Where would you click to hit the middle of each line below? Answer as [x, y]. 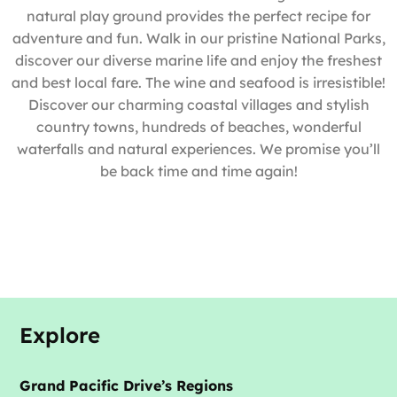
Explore [60, 335]
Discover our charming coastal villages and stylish [198, 104]
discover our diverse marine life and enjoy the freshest [198, 60]
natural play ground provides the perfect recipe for [198, 16]
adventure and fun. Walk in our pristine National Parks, [198, 38]
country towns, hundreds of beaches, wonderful [198, 126]
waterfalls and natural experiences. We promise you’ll [198, 148]
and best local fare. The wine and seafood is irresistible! [198, 82]
